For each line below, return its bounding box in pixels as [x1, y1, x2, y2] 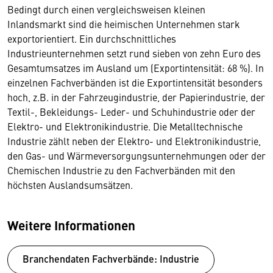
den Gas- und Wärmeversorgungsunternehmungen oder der [7, 148, 266, 162]
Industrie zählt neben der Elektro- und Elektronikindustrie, [7, 133, 261, 147]
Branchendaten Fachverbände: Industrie [23, 252, 199, 266]
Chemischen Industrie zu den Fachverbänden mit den [7, 163, 235, 177]
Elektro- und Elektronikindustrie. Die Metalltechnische [7, 119, 243, 133]
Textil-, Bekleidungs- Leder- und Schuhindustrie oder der [7, 104, 255, 118]
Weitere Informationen [7, 215, 135, 234]
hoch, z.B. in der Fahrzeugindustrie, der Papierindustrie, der [7, 90, 265, 104]
